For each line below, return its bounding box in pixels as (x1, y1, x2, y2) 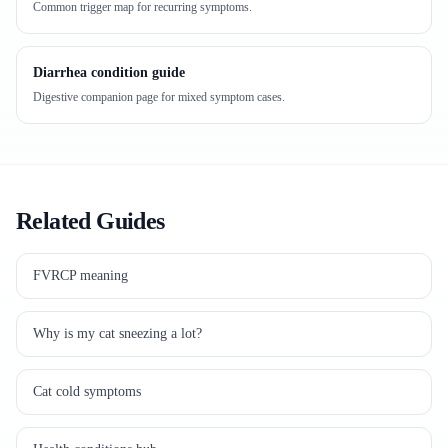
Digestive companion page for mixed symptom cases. (33, 90, 285, 104)
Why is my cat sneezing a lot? (33, 326, 202, 341)
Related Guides (16, 208, 165, 234)
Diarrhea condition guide (33, 65, 185, 80)
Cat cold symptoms (33, 384, 141, 399)
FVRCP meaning (33, 268, 128, 283)
